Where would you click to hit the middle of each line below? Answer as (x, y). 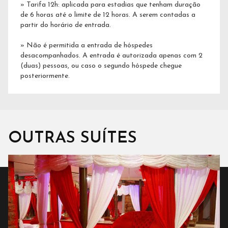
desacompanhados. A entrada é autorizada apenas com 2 (111, 56)
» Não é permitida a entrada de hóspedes (87, 46)
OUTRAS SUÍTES (73, 138)
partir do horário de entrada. (66, 25)
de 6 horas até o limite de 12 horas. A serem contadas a (108, 15)
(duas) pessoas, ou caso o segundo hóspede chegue (101, 66)
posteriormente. (45, 76)
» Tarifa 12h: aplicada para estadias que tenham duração (110, 5)
